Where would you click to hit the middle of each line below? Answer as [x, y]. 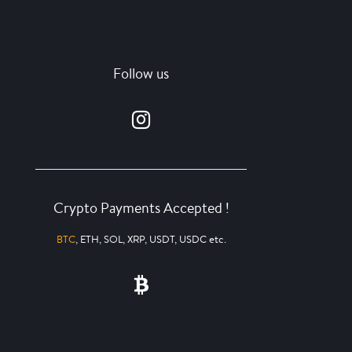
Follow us [141, 73]
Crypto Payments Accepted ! [141, 207]
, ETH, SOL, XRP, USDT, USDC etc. [150, 239]
